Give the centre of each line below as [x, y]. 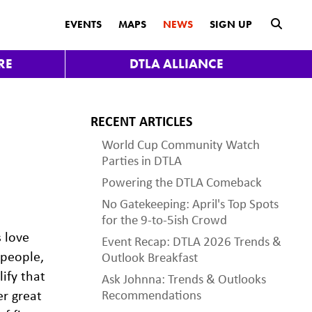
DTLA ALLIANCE [176, 64]
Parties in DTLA [142, 160]
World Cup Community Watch [181, 144]
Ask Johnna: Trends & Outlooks [184, 279]
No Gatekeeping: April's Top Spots [190, 203]
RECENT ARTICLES [141, 121]
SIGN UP [231, 24]
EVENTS [83, 24]
